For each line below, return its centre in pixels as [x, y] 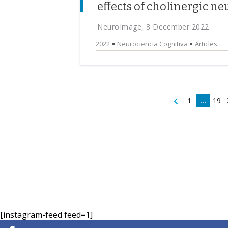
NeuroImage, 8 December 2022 [153, 27]
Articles [206, 44]
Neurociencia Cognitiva [152, 44]
